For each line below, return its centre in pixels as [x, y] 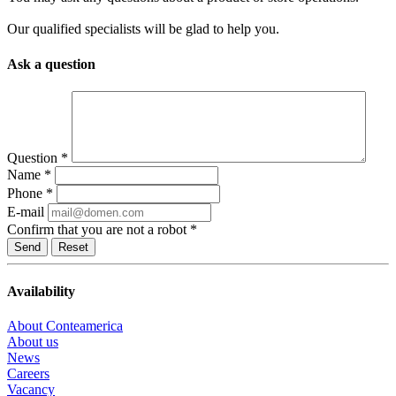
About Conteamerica [65, 326]
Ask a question [51, 64]
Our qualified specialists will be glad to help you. [143, 29]
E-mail [26, 211]
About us [33, 342]
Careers [28, 374]
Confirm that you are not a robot [99, 229]
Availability [41, 292]
